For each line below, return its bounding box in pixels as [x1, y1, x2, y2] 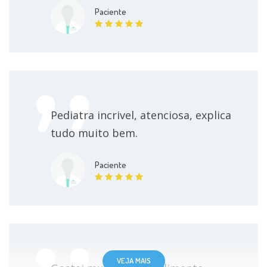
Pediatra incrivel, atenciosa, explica [51, 107, 231, 122]
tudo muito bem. [51, 125, 138, 140]
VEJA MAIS [116, 255, 151, 265]
